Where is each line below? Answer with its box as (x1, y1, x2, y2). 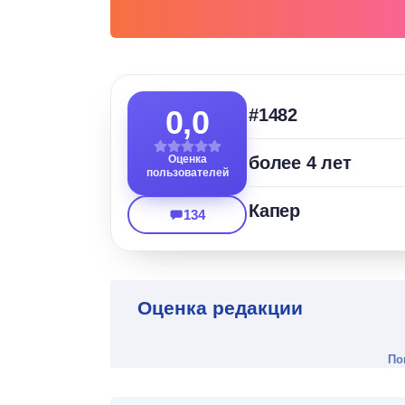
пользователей (146, 166, 229, 180)
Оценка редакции (137, 297, 303, 319)
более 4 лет (249, 153, 352, 174)
